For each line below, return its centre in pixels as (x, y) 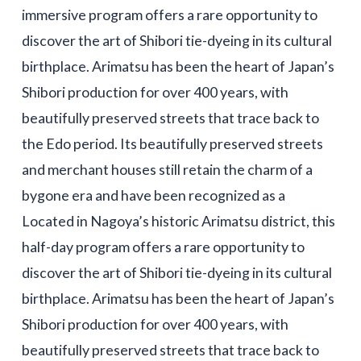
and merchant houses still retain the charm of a (167, 170)
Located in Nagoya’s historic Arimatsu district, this (178, 221)
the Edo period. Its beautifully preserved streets (172, 144)
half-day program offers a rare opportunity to (163, 247)
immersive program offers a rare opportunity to (169, 15)
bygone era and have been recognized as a (153, 195)
